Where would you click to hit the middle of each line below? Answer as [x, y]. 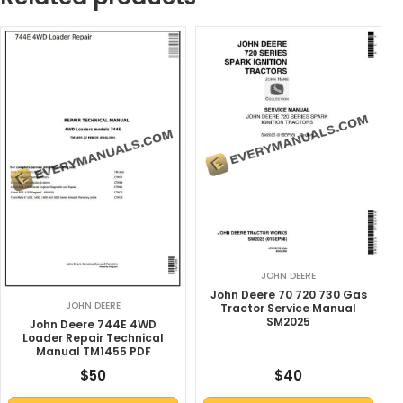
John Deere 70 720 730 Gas [288, 295]
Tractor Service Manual [288, 309]
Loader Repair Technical [93, 338]
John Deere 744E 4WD [93, 325]
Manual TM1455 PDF [93, 352]
